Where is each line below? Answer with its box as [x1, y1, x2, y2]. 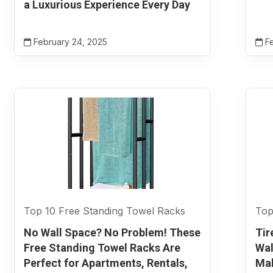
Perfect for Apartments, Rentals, [23, 257, 188, 269]
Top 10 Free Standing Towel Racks [23, 205, 185, 217]
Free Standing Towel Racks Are [23, 241, 180, 254]
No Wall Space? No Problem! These [23, 226, 200, 239]
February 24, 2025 [30, 37, 107, 47]
